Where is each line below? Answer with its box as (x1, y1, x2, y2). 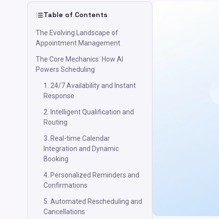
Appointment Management (36, 39, 120, 47)
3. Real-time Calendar (44, 134, 110, 142)
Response (44, 92, 74, 100)
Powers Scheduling (36, 66, 95, 73)
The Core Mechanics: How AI (36, 55, 123, 63)
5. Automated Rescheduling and (44, 197, 142, 205)
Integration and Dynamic (44, 145, 119, 153)
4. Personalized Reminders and (44, 171, 139, 179)
